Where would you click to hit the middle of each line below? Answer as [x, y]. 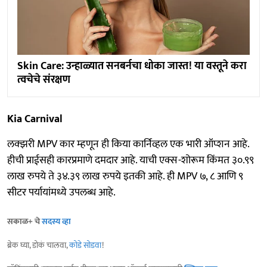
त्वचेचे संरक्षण [44, 80]
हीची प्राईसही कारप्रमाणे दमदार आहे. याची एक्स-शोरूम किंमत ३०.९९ [131, 161]
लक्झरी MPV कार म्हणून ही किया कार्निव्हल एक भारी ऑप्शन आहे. [128, 145]
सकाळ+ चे [24, 222]
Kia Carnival [35, 119]
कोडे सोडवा [86, 246]
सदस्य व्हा [56, 222]
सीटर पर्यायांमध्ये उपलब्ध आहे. [61, 193]
